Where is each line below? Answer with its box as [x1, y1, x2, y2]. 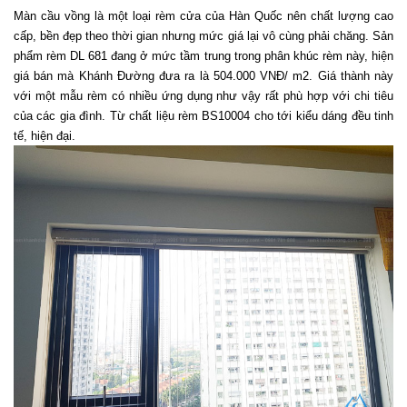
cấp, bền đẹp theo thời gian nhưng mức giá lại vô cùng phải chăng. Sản [14, 29, 393, 44]
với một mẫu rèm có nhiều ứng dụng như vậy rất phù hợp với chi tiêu [14, 89, 393, 104]
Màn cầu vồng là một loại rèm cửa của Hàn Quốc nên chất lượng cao [14, 9, 393, 24]
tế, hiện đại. [14, 129, 79, 144]
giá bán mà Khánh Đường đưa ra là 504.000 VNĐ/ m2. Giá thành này [14, 69, 393, 84]
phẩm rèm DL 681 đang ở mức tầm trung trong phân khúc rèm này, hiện [14, 49, 393, 64]
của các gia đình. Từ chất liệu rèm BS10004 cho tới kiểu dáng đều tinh [14, 109, 393, 124]
